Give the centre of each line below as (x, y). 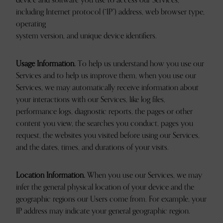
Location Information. (51, 175)
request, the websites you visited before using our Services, (108, 135)
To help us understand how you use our (140, 64)
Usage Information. (46, 64)
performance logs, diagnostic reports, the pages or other (104, 111)
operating (31, 24)
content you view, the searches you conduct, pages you (105, 123)
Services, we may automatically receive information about (107, 88)
